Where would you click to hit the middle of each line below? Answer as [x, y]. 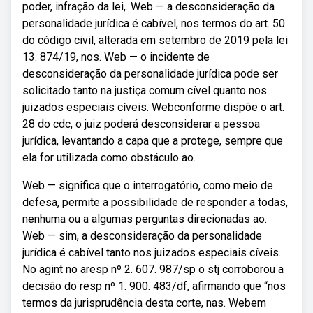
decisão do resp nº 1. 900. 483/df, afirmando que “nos [154, 286]
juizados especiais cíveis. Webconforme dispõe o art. [153, 107]
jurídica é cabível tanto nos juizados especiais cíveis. [152, 253]
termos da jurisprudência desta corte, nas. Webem [144, 303]
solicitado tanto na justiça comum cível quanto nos [145, 90]
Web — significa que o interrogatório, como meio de [148, 185]
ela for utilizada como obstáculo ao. [109, 158]
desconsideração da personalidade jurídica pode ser [150, 74]
